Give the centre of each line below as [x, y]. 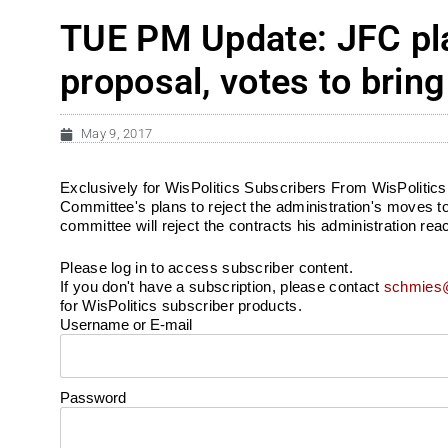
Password [93, 397]
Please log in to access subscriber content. [206, 267]
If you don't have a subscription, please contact [222, 286]
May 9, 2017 [117, 133]
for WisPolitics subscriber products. [181, 305]
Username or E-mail [126, 324]
